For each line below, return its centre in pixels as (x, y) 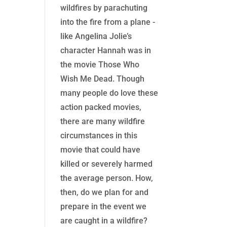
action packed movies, (101, 107)
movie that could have (101, 150)
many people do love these (109, 93)
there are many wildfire (103, 122)
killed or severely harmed (107, 164)
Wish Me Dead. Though (103, 79)
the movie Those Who (100, 65)
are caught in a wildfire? (104, 221)
